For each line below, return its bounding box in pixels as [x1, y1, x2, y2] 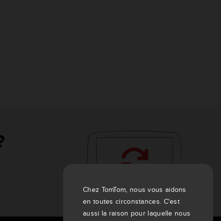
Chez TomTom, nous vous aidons [83, 184, 186, 194]
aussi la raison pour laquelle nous [83, 208, 191, 218]
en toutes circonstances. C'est [83, 196, 180, 206]
